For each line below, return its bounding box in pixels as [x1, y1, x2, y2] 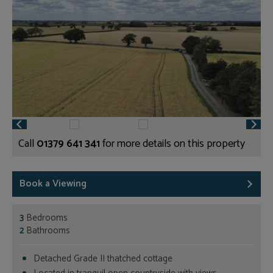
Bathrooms [26, 222, 70, 238]
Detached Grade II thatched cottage [33, 250, 172, 266]
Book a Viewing [19, 175, 87, 192]
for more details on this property [100, 135, 245, 154]
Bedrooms [26, 210, 68, 225]
